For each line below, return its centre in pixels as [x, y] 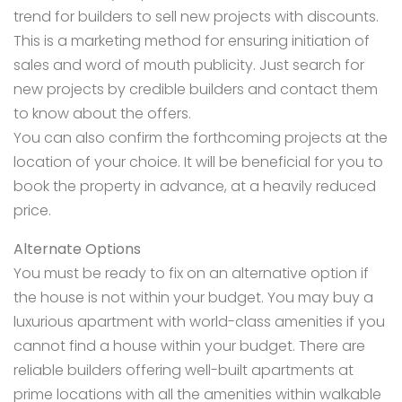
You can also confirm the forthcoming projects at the [201, 138]
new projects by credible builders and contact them [196, 90]
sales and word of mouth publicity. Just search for [189, 66]
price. [32, 211]
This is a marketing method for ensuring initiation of [192, 41]
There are [330, 346]
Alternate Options [77, 249]
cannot [41, 346]
